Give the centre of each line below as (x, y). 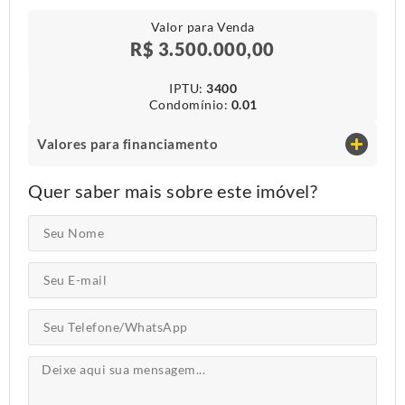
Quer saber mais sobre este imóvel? (173, 191)
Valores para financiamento (127, 144)
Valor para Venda (202, 27)
